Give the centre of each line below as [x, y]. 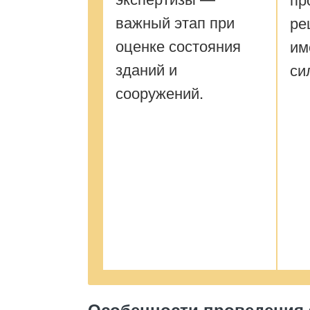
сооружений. [159, 92]
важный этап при [175, 22]
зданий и [146, 69]
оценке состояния [178, 45]
